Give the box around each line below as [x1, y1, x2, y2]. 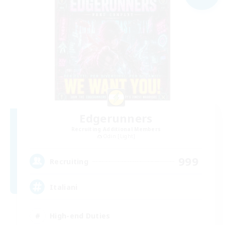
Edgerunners [79, 110, 153, 126]
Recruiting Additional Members [71, 125, 161, 133]
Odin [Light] [102, 132, 136, 140]
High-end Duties [50, 210, 110, 220]
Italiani [50, 182, 78, 192]
